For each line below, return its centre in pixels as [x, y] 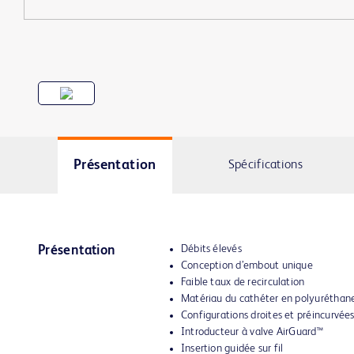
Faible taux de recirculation [243, 282]
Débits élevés [211, 249]
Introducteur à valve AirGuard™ [252, 332]
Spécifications [265, 165]
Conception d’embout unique [247, 265]
